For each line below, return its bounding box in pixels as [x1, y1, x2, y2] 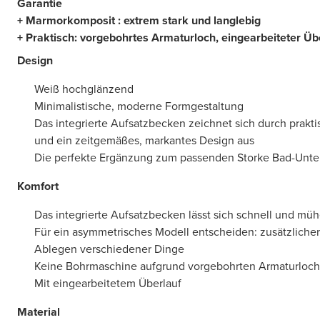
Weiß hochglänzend [34, 81, 134, 97]
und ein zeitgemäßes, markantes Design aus [34, 132, 254, 149]
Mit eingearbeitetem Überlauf [34, 275, 181, 291]
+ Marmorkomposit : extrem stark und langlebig [17, 12, 261, 29]
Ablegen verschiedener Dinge [34, 241, 184, 257]
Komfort [17, 178, 59, 194]
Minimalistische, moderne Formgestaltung [34, 98, 244, 114]
